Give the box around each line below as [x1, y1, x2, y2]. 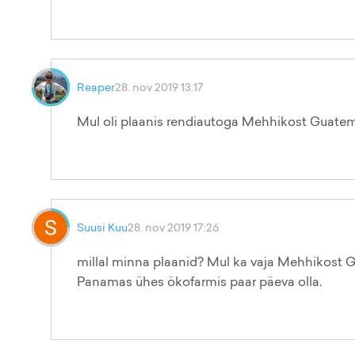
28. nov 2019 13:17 [115, 79, 204, 94]
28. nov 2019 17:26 [128, 219, 219, 235]
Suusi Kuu [77, 219, 128, 235]
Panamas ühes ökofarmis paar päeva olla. [77, 273, 322, 290]
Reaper [77, 79, 115, 94]
